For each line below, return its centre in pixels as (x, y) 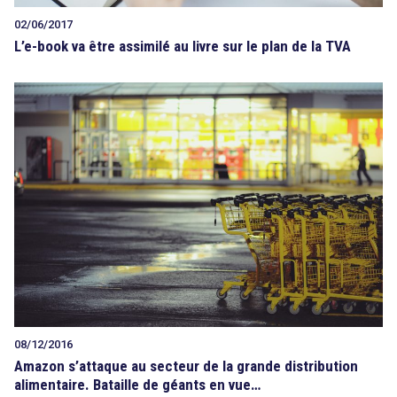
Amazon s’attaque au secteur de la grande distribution (186, 366)
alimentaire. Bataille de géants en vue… (137, 384)
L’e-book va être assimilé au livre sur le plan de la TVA (183, 46)
